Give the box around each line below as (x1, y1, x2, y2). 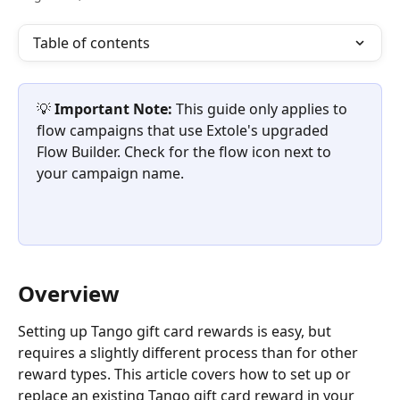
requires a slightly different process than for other (18, 342, 362, 362)
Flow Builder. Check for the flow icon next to (37, 142, 335, 162)
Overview (18, 278, 120, 308)
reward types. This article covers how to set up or (18, 363, 354, 384)
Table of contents (33, 33, 150, 53)
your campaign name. (37, 163, 184, 183)
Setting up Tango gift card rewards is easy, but (18, 321, 335, 341)
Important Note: (54, 99, 176, 119)
